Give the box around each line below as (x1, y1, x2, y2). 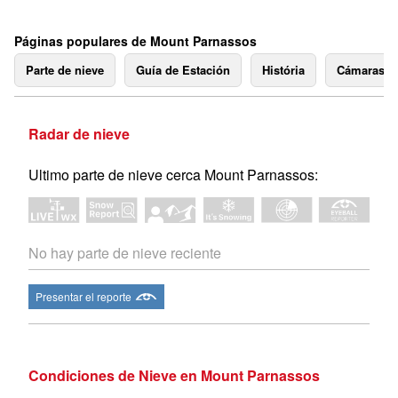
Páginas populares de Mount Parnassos (14, 32, 257, 50)
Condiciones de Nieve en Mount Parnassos (28, 365, 320, 386)
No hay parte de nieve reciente (28, 243, 221, 264)
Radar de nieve (28, 123, 130, 144)
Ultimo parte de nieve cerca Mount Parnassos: (28, 164, 318, 185)
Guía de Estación (136, 61, 230, 78)
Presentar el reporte (36, 289, 131, 305)
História (262, 61, 305, 78)
